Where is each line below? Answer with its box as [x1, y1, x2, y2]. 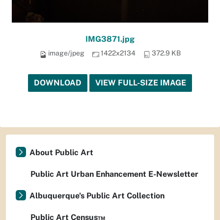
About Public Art [29, 148, 93, 157]
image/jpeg [48, 49, 84, 57]
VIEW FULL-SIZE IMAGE [95, 78, 186, 87]
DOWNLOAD [34, 78, 82, 87]
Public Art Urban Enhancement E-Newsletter [30, 169, 198, 179]
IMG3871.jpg [85, 34, 135, 44]
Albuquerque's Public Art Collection [29, 191, 165, 200]
